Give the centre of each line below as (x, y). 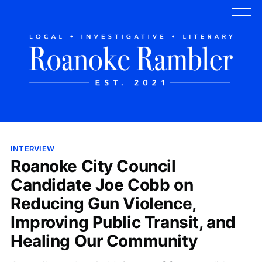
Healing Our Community (104, 241)
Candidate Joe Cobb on (102, 185)
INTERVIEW (32, 148)
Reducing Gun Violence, (103, 203)
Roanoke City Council (93, 166)
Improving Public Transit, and (123, 222)
